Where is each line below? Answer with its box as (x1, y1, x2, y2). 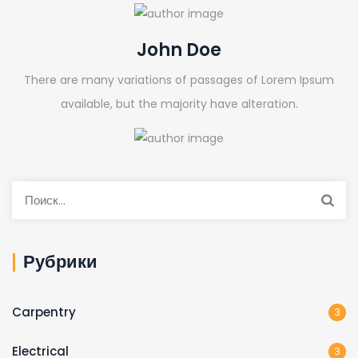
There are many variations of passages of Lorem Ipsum (24, 71, 334, 88)
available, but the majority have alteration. (60, 95, 298, 112)
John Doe (137, 37, 221, 62)
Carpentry (12, 304, 76, 321)
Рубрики (23, 249, 97, 275)
